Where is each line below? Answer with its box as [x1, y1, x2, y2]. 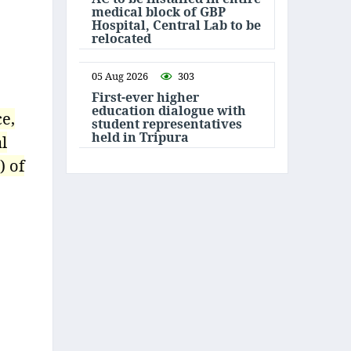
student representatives [92, 115, 242, 132]
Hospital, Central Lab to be [92, 16, 261, 34]
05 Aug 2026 [92, 69, 148, 83]
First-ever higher [92, 89, 199, 106]
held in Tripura [92, 128, 189, 146]
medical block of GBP [92, 3, 226, 20]
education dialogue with [92, 102, 246, 119]
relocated [92, 30, 151, 47]
